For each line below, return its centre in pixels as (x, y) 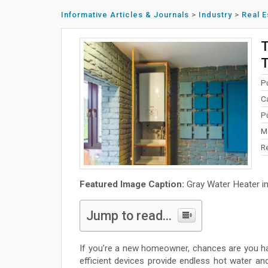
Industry (215, 15)
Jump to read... (129, 216)
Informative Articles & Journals (125, 15)
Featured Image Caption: (132, 184)
